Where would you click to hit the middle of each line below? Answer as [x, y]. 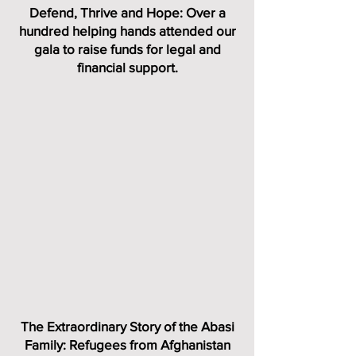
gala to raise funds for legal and [127, 49]
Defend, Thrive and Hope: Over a [127, 12]
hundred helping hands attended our [127, 31]
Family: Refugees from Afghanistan [127, 344]
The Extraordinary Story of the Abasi [127, 326]
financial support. [127, 67]
